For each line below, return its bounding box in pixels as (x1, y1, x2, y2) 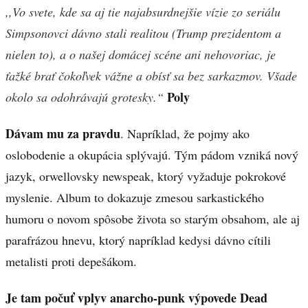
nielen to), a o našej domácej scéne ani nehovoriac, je (5, 46, 276, 63)
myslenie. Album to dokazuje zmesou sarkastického (5, 188, 264, 206)
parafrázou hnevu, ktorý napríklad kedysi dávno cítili (5, 231, 271, 248)
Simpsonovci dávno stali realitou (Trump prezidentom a (5, 25, 281, 42)
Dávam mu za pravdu (5, 124, 120, 142)
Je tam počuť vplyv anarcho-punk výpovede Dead (5, 288, 267, 307)
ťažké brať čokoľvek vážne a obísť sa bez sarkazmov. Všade (5, 67, 297, 85)
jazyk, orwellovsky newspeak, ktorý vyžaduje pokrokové (5, 167, 286, 184)
